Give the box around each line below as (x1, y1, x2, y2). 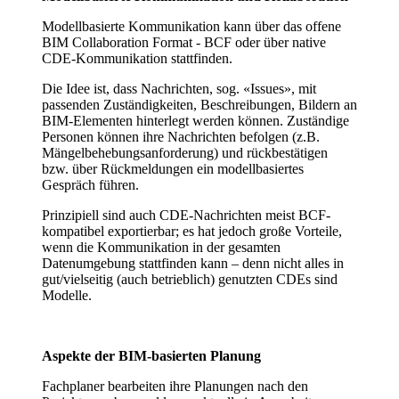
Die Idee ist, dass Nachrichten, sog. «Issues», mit (42, 81, 316, 97)
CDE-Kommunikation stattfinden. (42, 51, 232, 67)
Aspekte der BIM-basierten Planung (42, 348, 261, 364)
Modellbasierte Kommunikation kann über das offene (42, 19, 341, 35)
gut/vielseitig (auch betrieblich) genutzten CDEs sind (42, 272, 338, 288)
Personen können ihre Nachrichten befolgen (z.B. (42, 129, 320, 145)
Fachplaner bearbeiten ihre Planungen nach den (42, 379, 308, 395)
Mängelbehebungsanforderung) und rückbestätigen (42, 145, 328, 161)
